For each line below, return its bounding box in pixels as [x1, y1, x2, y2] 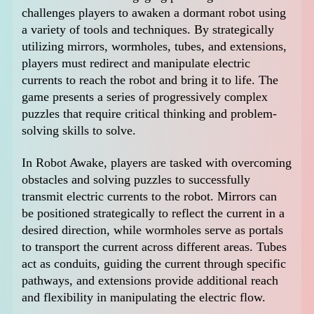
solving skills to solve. [22, 123, 137, 138]
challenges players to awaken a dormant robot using [22, 6, 287, 20]
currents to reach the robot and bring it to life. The [22, 73, 279, 88]
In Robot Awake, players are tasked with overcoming [22, 156, 292, 170]
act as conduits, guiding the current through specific [22, 257, 287, 271]
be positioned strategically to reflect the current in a [22, 206, 285, 221]
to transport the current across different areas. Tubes [22, 240, 287, 254]
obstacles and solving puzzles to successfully [22, 172, 251, 187]
